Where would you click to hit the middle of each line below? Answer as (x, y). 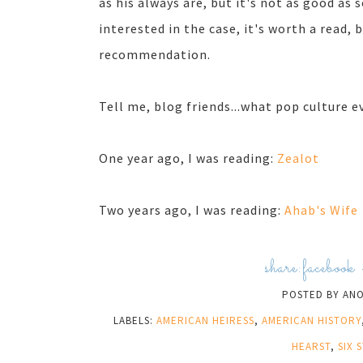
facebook (329, 269)
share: (284, 269)
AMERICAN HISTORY (311, 320)
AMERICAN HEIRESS (205, 320)
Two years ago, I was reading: (192, 210)
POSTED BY (312, 295)
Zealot (298, 158)
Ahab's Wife (321, 210)
